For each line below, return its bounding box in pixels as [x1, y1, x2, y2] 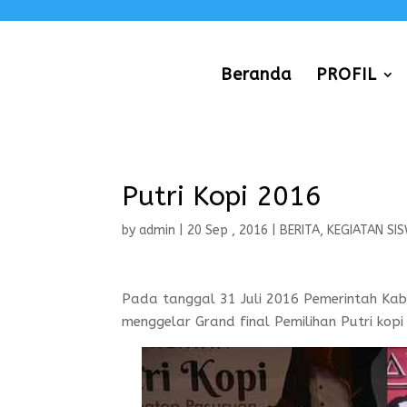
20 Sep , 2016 [187, 223, 269, 238]
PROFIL [316, 64, 378, 84]
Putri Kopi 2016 [122, 180, 323, 213]
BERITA [280, 223, 321, 238]
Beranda [221, 64, 293, 84]
